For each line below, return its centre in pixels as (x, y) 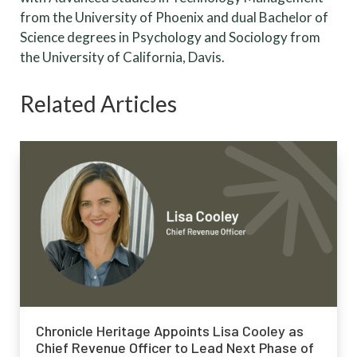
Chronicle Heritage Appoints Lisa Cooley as (170, 331)
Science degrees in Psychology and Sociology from (170, 37)
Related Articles (98, 103)
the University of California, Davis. (122, 57)
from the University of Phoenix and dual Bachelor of (174, 17)
